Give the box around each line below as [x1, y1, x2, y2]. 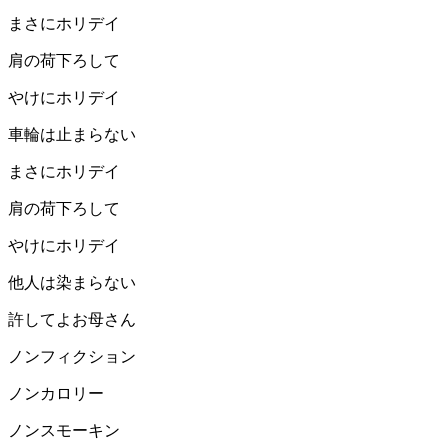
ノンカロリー [8, 385, 104, 403]
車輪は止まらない [8, 126, 136, 144]
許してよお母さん [8, 311, 136, 329]
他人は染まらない [8, 274, 136, 292]
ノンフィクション [8, 348, 136, 366]
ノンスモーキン [8, 422, 120, 440]
